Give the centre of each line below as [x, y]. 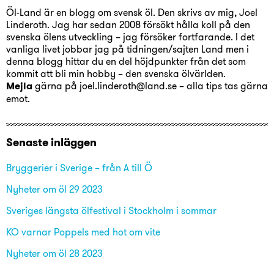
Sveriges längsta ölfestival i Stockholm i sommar [111, 211]
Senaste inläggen [51, 143]
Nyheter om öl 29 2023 [54, 189]
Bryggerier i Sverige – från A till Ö [79, 168]
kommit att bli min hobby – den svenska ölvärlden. [116, 74]
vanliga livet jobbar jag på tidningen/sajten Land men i [128, 49]
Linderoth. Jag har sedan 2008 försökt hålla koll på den [128, 25]
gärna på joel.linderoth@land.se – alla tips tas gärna [151, 86]
